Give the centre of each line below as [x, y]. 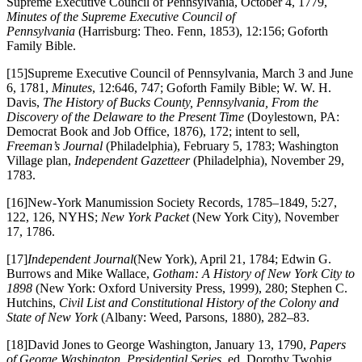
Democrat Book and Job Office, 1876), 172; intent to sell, [153, 131]
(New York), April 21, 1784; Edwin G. [232, 259]
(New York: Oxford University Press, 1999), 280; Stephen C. [192, 288]
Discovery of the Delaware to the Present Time [127, 116]
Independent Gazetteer [134, 160]
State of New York [54, 317]
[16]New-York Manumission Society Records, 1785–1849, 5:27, [172, 202]
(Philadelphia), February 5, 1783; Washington [222, 145]
